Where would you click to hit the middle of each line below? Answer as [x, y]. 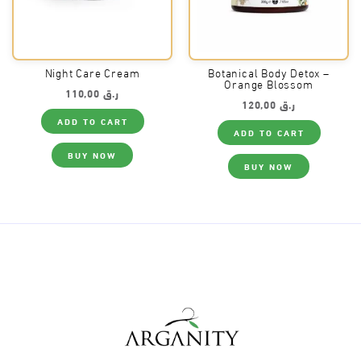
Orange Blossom [269, 86]
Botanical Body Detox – [269, 75]
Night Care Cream [92, 75]
